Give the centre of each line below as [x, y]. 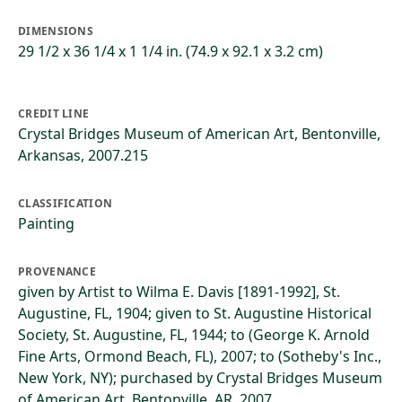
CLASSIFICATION [66, 203]
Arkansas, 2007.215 [83, 155]
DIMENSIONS [56, 31]
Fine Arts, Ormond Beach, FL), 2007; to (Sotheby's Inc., [200, 356]
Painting [46, 223]
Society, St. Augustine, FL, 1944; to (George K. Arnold [194, 335]
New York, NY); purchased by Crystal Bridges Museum [200, 378]
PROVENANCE [57, 271]
